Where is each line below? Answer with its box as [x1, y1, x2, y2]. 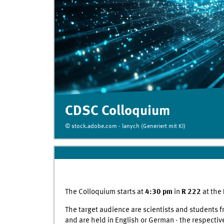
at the [202, 187, 223, 196]
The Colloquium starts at [64, 187, 145, 196]
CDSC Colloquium [64, 104, 170, 118]
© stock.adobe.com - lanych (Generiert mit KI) [64, 123, 185, 129]
